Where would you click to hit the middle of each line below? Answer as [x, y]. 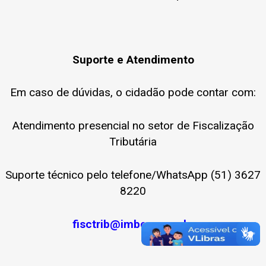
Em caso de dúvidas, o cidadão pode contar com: [133, 93]
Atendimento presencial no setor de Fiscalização [133, 126]
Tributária [133, 142]
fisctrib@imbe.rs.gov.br [133, 224]
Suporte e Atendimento [133, 59]
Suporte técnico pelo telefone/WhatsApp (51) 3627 [133, 175]
